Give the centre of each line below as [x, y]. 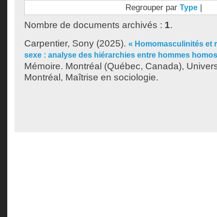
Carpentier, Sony [59, 43]
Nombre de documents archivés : [94, 25]
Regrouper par [152, 7]
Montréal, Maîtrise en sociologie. [91, 77]
